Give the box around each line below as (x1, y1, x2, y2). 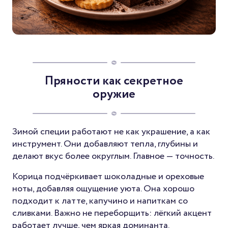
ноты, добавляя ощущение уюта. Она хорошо (12, 182, 194, 196)
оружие (93, 85, 135, 104)
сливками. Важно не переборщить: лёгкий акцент (12, 207, 212, 220)
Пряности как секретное (45, 72, 183, 91)
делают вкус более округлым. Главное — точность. (12, 150, 214, 163)
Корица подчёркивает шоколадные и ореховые (12, 170, 204, 184)
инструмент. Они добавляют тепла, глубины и (12, 137, 198, 151)
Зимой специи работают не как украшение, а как (12, 125, 210, 139)
